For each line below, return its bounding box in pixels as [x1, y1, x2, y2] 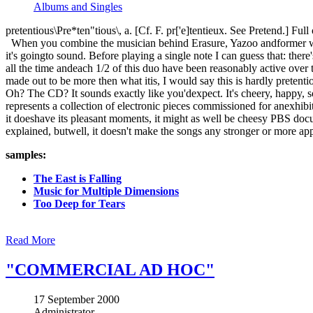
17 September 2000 [34, 293, 119, 306]
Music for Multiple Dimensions [34, 185, 179, 198]
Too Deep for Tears [34, 198, 125, 210]
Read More [6, 234, 55, 247]
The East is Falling [34, 173, 122, 185]
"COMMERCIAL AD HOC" [6, 261, 214, 279]
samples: [6, 149, 46, 161]
